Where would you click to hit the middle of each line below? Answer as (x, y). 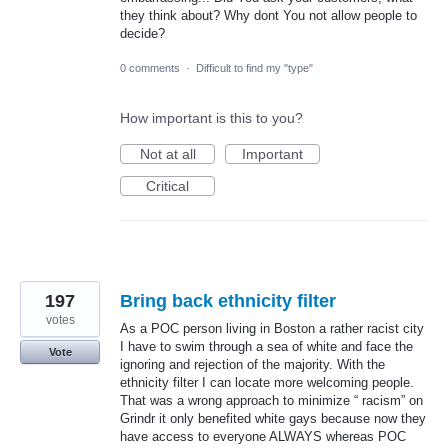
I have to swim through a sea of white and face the (266, 347)
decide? (142, 34)
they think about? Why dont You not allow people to (268, 16)
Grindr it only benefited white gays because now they (273, 419)
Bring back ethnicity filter (228, 301)
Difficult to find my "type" (254, 68)
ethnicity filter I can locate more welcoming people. (267, 383)
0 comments (150, 68)
